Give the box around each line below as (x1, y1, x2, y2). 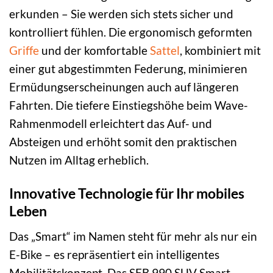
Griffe (9, 43, 39, 58)
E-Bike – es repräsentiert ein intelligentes (9, 247, 219, 261)
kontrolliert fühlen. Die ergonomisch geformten (9, 25, 252, 40)
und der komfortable (39, 43, 150, 58)
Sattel (150, 43, 180, 58)
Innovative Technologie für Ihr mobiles (9, 185, 244, 202)
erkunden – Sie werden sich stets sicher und (9, 7, 233, 21)
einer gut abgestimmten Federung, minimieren (9, 62, 247, 76)
